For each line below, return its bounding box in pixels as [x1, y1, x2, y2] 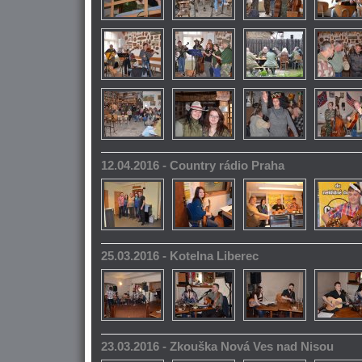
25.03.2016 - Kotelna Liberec [101, 250, 259, 263]
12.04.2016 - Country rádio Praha [101, 158, 284, 172]
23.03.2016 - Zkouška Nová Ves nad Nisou [101, 340, 334, 354]
